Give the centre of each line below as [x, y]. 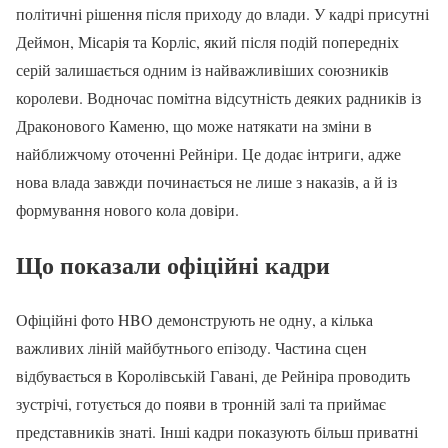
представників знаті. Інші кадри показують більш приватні [217, 432]
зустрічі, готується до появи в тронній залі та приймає [201, 404]
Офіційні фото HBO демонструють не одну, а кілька [194, 320]
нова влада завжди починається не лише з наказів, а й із [206, 182]
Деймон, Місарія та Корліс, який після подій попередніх [207, 42]
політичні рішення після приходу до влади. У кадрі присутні [222, 14]
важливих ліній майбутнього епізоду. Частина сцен [191, 348]
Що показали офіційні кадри [173, 265]
